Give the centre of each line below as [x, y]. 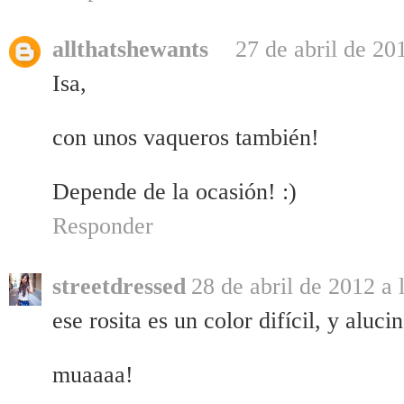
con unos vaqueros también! [186, 138]
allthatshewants [130, 50]
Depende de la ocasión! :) [174, 192]
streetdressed [119, 287]
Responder [103, 226]
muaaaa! [93, 375]
